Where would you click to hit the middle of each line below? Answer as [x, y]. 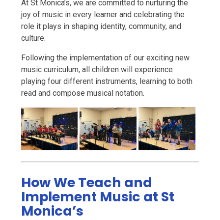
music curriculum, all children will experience [97, 70]
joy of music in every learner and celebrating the [103, 15]
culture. [33, 38]
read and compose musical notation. [82, 93]
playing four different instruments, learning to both [107, 82]
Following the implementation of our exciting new [105, 58]
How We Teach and [86, 183]
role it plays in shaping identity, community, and [101, 27]
